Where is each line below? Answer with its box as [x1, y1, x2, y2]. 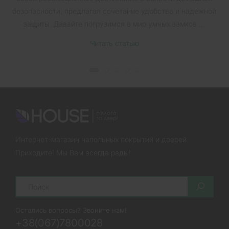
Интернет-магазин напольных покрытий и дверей [15, 135, 187, 144]
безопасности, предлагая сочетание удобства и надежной [12, 6, 217, 15]
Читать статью [89, 38, 139, 48]
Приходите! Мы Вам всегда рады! [15, 148, 131, 157]
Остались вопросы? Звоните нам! [15, 206, 127, 215]
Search [16, 175, 39, 185]
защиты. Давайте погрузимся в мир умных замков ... [24, 19, 205, 28]
